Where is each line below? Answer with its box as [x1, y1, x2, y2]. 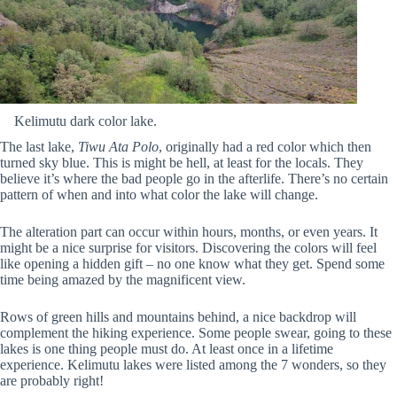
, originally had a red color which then [159, 139, 371, 155]
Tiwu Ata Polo [78, 139, 159, 155]
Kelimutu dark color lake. [14, 113, 157, 129]
